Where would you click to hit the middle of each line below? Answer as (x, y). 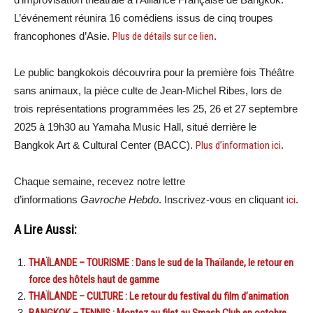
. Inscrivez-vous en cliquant (223, 199)
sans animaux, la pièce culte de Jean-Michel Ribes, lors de (148, 90)
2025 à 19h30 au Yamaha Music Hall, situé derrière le (135, 126)
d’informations (47, 199)
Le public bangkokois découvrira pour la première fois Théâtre (154, 72)
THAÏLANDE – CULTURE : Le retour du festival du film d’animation (159, 296)
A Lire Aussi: (45, 230)
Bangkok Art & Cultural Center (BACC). (105, 145)
